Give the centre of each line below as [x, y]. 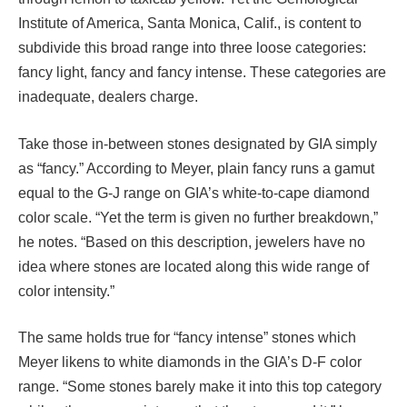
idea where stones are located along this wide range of [194, 266]
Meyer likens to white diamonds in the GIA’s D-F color [190, 362]
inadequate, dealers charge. [108, 97]
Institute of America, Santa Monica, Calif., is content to [190, 23]
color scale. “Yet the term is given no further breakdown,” [198, 217]
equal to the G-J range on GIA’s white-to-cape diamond [194, 193]
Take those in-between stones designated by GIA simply [198, 144]
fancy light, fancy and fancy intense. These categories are [202, 72]
